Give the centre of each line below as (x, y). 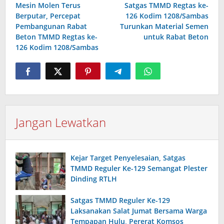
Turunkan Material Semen (164, 26)
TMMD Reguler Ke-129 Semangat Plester (139, 168)
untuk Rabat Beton (176, 37)
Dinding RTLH (94, 179)
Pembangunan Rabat (51, 26)
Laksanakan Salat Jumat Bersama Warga (139, 211)
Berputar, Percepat (48, 16)
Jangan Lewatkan (61, 122)
